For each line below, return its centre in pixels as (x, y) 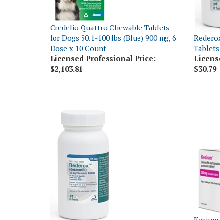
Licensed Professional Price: (103, 43)
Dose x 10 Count (78, 33)
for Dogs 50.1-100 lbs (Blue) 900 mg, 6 (113, 23)
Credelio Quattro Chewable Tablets (110, 12)
